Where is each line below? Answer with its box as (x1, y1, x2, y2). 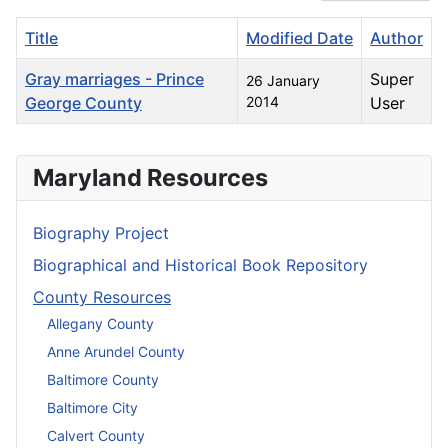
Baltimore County (47, 370, 159, 388)
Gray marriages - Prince (25, 69, 204, 90)
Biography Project (33, 223, 169, 244)
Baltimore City (47, 398, 138, 416)
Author (370, 28, 423, 49)
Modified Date (246, 28, 353, 49)
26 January (246, 72, 320, 90)
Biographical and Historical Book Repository (33, 255, 368, 276)
